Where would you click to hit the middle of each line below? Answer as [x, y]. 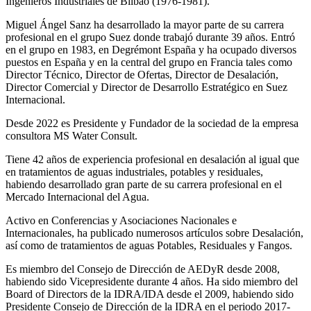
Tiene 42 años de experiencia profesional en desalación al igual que [152, 159]
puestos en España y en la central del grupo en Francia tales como [149, 62]
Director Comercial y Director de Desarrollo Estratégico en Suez [146, 87]
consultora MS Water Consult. [72, 135]
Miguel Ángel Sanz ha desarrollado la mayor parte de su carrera [145, 24]
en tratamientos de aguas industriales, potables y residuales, [134, 171]
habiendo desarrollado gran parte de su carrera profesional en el [144, 184]
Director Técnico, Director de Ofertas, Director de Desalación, [142, 74]
